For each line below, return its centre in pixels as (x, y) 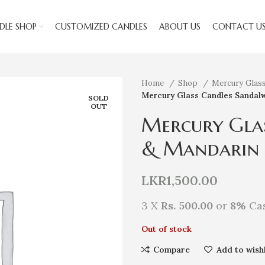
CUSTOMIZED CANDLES (101, 27)
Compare (172, 250)
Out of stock (167, 229)
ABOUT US (180, 27)
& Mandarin (200, 149)
